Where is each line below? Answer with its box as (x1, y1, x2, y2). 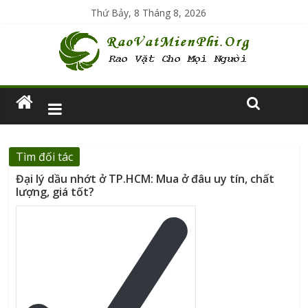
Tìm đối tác (16, 149, 74, 164)
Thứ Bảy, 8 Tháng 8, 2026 (91, 6, 207, 19)
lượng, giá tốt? (16, 184, 95, 199)
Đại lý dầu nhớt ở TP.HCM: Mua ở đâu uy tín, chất (16, 171, 275, 186)
